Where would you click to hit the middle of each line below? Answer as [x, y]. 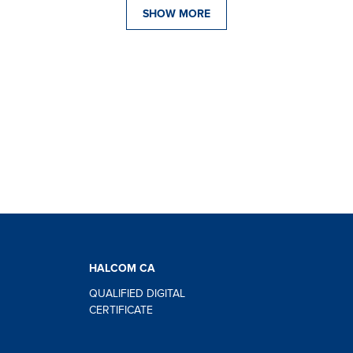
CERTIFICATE [121, 310]
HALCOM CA [122, 269]
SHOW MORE [176, 14]
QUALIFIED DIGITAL [137, 294]
